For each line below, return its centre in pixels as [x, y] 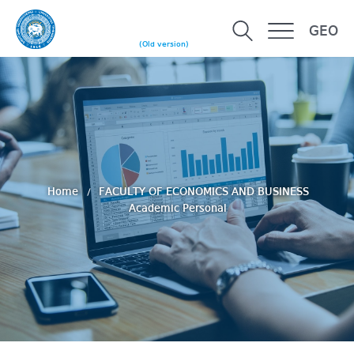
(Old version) [164, 45]
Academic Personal [178, 209]
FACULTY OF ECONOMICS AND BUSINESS [203, 192]
